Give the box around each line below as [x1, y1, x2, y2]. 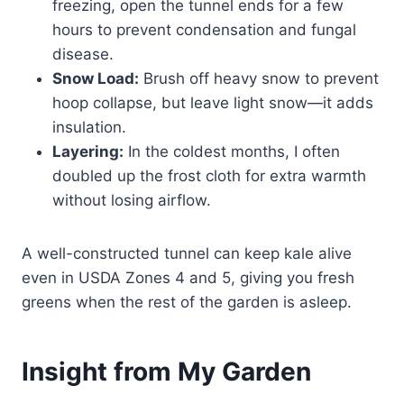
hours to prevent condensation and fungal [52, 21, 356, 40]
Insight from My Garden [22, 356, 311, 388]
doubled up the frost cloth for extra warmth [52, 167, 366, 186]
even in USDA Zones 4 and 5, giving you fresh [22, 269, 354, 288]
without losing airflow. [52, 191, 211, 210]
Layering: [52, 142, 124, 161]
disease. [52, 45, 114, 64]
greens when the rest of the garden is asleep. [22, 293, 352, 312]
